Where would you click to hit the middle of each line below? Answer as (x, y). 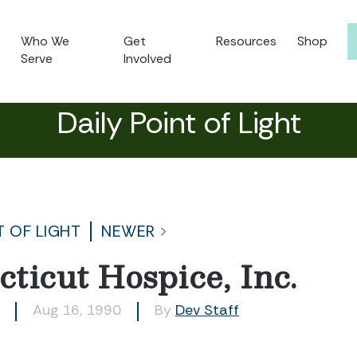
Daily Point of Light (178, 123)
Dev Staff (207, 310)
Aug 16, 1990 (77, 310)
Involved (148, 59)
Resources (246, 41)
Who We (45, 41)
